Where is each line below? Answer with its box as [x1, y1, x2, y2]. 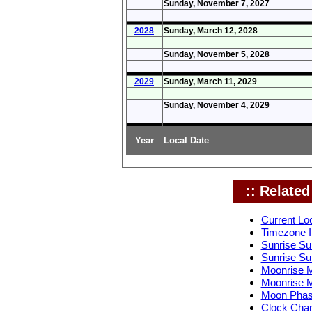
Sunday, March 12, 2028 [163, 25, 258, 36]
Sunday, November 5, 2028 [163, 49, 270, 59]
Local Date [163, 134, 209, 146]
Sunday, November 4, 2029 [163, 100, 270, 110]
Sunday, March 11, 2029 [163, 76, 257, 86]
